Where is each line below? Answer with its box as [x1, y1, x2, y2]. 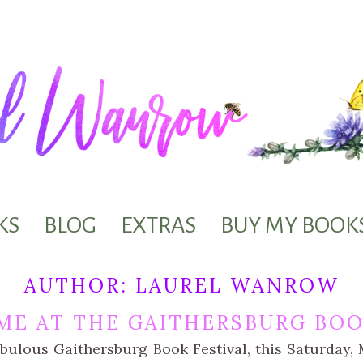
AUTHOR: [23, 273, 135, 299]
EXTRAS [121, 213, 196, 238]
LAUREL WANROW [135, 273, 340, 299]
